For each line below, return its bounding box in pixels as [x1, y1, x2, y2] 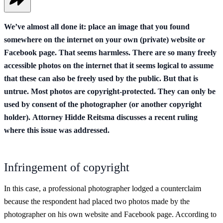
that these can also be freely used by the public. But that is [4, 74, 198, 83]
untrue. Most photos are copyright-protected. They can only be [4, 87, 216, 96]
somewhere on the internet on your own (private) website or [4, 35, 205, 44]
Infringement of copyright [4, 160, 129, 174]
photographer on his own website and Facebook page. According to [4, 210, 217, 219]
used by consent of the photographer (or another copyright [4, 100, 202, 109]
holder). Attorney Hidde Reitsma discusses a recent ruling [4, 112, 198, 121]
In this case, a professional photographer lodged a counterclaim [4, 184, 201, 193]
